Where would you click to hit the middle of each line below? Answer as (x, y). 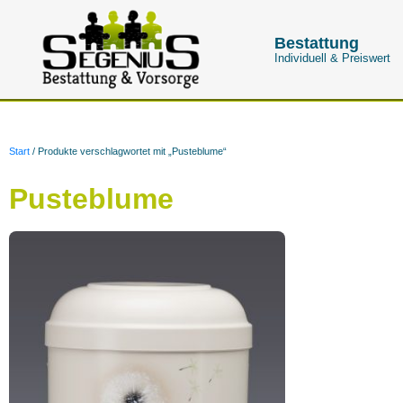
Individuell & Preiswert (333, 58)
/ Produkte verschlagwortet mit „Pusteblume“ (128, 151)
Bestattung (317, 43)
